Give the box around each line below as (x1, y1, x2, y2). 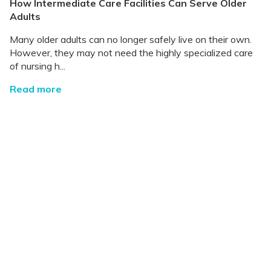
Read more (10, 83, 62, 96)
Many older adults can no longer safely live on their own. (10, 33, 252, 46)
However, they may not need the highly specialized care (10, 47, 253, 59)
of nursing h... (10, 60, 65, 73)
